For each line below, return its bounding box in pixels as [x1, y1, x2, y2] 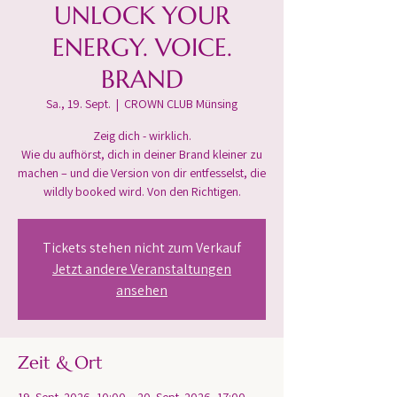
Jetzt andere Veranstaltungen [52, 260, 231, 278]
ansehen [116, 281, 167, 300]
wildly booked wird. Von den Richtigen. [43, 183, 241, 199]
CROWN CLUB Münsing [124, 96, 237, 112]
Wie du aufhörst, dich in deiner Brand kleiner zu [21, 146, 262, 162]
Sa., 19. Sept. [46, 96, 111, 112]
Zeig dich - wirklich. [92, 128, 191, 144]
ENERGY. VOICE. [51, 32, 232, 63]
